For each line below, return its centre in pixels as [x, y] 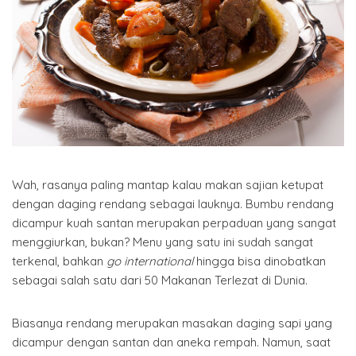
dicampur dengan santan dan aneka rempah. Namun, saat [171, 342]
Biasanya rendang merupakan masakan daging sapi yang [172, 323]
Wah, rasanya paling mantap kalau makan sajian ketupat [168, 185]
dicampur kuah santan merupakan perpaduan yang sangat [174, 223]
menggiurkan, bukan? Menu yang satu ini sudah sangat [163, 242]
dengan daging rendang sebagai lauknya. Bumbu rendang [173, 204]
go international [150, 261]
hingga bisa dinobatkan [259, 261]
